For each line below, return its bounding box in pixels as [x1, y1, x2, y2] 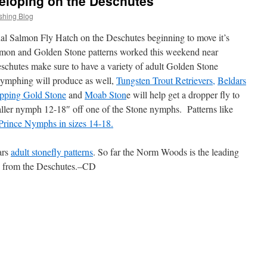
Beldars [218, 74, 246, 86]
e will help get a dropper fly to [126, 88, 240, 101]
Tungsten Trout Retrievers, [116, 74, 215, 86]
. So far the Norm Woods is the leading [93, 145, 239, 158]
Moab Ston [85, 88, 126, 101]
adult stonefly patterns [11, 145, 93, 158]
